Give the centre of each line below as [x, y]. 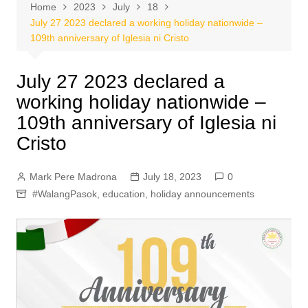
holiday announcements [202, 194]
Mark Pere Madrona [73, 177]
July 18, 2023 [172, 177]
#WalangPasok [64, 194]
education [123, 194]
